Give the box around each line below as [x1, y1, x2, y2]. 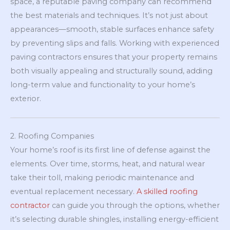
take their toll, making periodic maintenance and [10, 172, 194, 182]
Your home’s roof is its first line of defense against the [10, 145, 210, 155]
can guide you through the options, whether [50, 200, 220, 210]
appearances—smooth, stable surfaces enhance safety [10, 24, 214, 34]
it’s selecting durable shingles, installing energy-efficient [10, 214, 219, 224]
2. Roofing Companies [10, 131, 94, 141]
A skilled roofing [137, 186, 198, 196]
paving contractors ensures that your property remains [10, 52, 217, 62]
